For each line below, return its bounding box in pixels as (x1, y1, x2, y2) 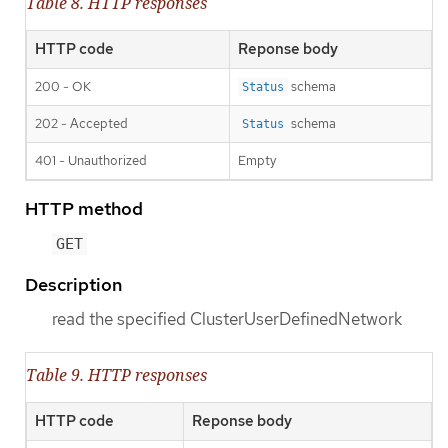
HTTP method (25, 197, 143, 221)
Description (25, 272, 122, 296)
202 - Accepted (35, 115, 128, 133)
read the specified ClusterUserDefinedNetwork (52, 307, 402, 330)
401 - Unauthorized (35, 152, 147, 170)
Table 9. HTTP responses (26, 363, 207, 386)
